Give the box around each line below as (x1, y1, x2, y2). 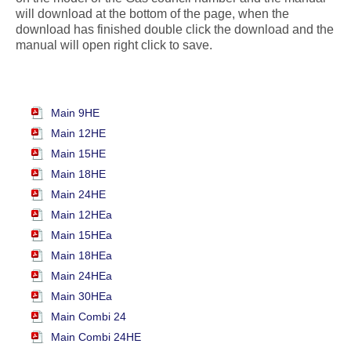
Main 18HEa (51, 249, 112, 262)
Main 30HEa (51, 290, 112, 303)
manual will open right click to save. (16, 38, 212, 52)
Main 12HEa (51, 208, 112, 222)
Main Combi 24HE (51, 331, 141, 344)
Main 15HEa (51, 229, 112, 242)
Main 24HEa (51, 270, 112, 283)
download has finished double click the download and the (16, 23, 334, 37)
